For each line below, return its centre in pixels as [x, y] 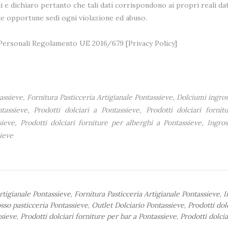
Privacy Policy [151, 43]
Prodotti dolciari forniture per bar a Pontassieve [98, 216]
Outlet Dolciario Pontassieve [138, 205]
